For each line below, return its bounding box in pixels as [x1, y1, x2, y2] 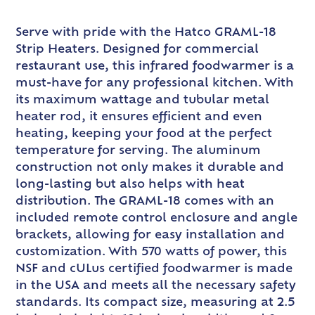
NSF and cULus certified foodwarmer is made [15, 264, 293, 276]
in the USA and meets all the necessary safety [15, 281, 297, 292]
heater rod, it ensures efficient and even [15, 112, 263, 124]
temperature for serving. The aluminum [15, 146, 262, 157]
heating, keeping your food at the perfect [15, 129, 273, 141]
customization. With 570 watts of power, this [15, 247, 288, 259]
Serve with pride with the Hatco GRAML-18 [15, 27, 277, 39]
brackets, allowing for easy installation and [15, 230, 285, 242]
